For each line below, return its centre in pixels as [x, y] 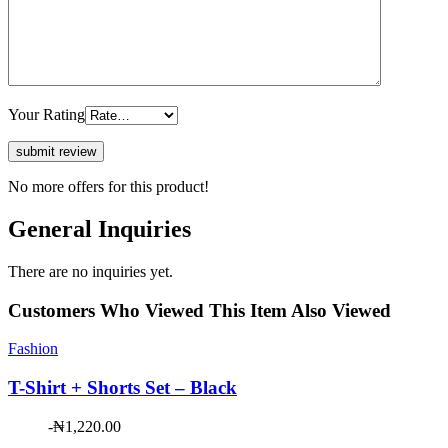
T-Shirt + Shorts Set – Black [122, 388]
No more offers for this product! [108, 187]
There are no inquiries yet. [90, 272]
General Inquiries [99, 229]
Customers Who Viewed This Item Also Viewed [199, 310]
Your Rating [46, 115]
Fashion [33, 349]
